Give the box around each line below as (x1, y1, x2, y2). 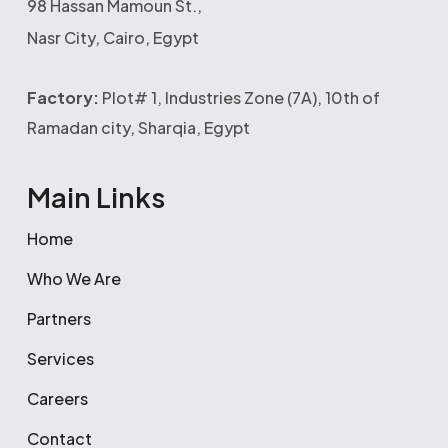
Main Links (26, 180, 165, 214)
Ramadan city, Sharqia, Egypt (26, 117, 250, 138)
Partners (26, 308, 91, 329)
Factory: (26, 87, 99, 108)
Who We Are (26, 268, 121, 289)
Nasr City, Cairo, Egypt (26, 27, 199, 48)
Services (26, 348, 94, 369)
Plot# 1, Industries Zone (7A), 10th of (98, 87, 380, 108)
